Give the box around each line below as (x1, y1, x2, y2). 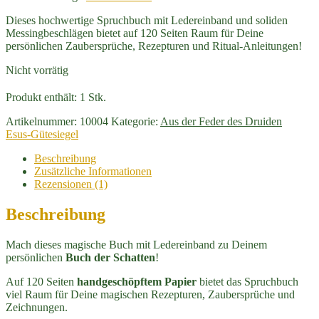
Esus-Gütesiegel (6, 127, 78, 140)
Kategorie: (111, 115, 160, 127)
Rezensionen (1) (34, 177, 108, 190)
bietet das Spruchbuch (197, 275, 298, 288)
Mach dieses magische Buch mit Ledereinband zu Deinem (6, 238, 267, 251)
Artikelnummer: (6, 115, 80, 127)
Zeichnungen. (6, 300, 68, 313)
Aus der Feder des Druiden (160, 115, 282, 127)
